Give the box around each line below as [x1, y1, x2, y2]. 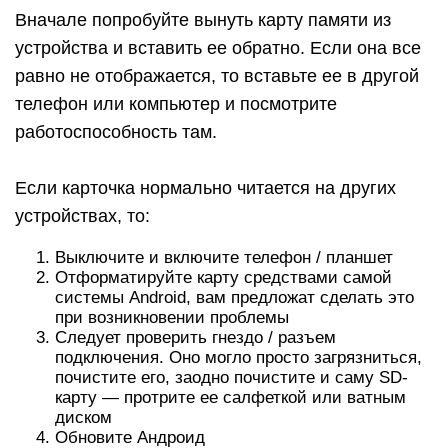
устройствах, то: [15, 206, 150, 226]
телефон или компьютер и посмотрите [15, 94, 337, 114]
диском [55, 408, 112, 427]
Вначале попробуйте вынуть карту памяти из [15, 10, 391, 30]
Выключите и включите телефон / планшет [55, 248, 393, 267]
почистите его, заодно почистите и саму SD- [55, 368, 408, 387]
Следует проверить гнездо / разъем [55, 328, 336, 347]
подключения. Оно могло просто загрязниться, [55, 348, 422, 367]
